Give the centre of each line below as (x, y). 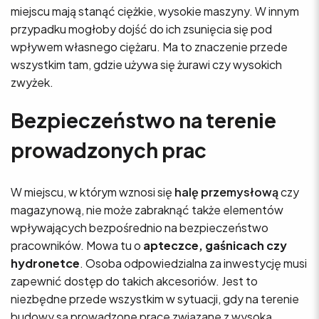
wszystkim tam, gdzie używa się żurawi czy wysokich (146, 64)
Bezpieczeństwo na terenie (143, 120)
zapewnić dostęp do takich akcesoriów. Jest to (134, 281)
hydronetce (45, 263)
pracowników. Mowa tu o (77, 245)
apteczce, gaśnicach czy (215, 245)
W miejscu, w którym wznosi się (93, 192)
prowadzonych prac (109, 150)
